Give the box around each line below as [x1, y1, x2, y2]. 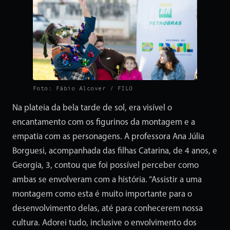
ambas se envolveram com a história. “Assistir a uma [12, 176, 202, 185]
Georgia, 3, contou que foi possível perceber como [12, 161, 199, 170]
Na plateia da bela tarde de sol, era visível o [12, 104, 172, 113]
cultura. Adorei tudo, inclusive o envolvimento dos [12, 219, 197, 228]
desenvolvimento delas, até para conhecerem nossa [12, 204, 203, 214]
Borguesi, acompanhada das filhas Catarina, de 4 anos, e [12, 147, 217, 156]
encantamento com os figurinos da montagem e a [12, 118, 195, 127]
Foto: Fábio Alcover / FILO [33, 85, 133, 92]
